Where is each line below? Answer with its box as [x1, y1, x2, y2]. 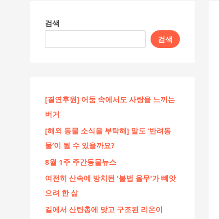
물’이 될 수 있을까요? [45, 140, 114, 150]
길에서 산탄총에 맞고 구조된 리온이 [45, 204, 163, 214]
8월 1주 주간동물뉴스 [45, 156, 116, 167]
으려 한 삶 [45, 188, 78, 198]
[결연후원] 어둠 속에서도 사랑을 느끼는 [45, 94, 175, 104]
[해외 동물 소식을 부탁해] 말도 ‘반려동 [45, 125, 171, 135]
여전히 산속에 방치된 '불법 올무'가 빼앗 [45, 173, 176, 183]
